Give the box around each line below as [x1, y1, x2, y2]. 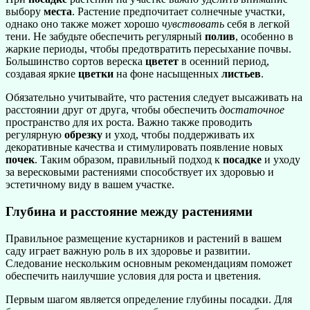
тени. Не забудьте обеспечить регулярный [6, 30, 205, 43]
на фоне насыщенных [113, 68, 221, 80]
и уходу [262, 154, 300, 166]
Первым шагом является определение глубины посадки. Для [6, 293, 292, 305]
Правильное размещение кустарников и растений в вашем [6, 232, 282, 244]
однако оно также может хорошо [6, 18, 162, 30]
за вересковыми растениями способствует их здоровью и [6, 166, 274, 179]
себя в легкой [224, 18, 290, 30]
